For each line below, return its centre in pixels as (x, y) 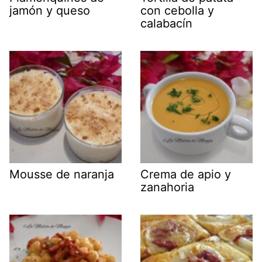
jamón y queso (50, 11)
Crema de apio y (186, 175)
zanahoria (167, 187)
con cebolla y (177, 11)
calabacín (166, 24)
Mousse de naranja (62, 175)
